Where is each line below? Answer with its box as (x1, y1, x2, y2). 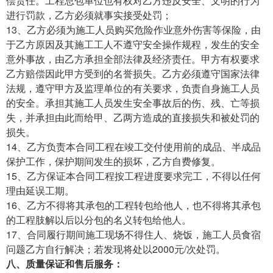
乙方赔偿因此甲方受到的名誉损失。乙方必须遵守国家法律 (6, 66, 260, 80)
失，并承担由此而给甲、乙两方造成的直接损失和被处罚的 (6, 110, 260, 124)
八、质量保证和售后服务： (6, 256, 123, 271)
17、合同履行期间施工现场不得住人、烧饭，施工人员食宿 (6, 227, 261, 241)
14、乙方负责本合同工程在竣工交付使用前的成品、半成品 (6, 139, 261, 154)
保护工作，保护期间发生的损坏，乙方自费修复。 (6, 154, 221, 168)
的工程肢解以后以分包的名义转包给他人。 (6, 212, 191, 227)
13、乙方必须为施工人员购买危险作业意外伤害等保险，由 (6, 22, 261, 37)
